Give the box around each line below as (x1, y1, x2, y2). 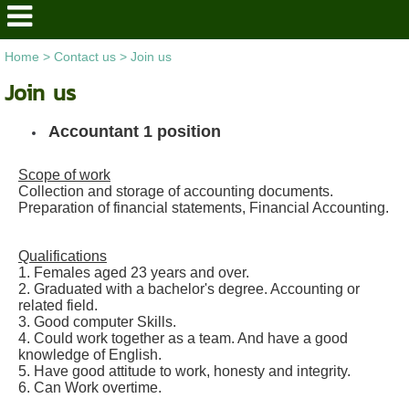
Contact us (53, 49, 116, 64)
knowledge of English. (18, 347, 162, 362)
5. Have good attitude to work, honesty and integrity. (18, 363, 351, 379)
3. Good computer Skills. (18, 314, 176, 330)
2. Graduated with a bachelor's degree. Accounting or (18, 281, 360, 297)
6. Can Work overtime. (18, 380, 162, 395)
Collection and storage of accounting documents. (18, 184, 333, 199)
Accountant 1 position (48, 122, 221, 141)
